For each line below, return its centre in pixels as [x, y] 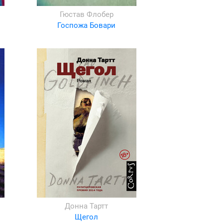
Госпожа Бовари [86, 25]
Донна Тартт [86, 206]
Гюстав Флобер [86, 14]
